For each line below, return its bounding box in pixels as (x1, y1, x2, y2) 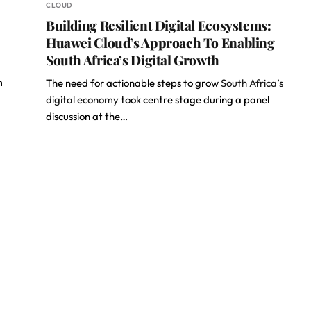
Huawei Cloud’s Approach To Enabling (46, 33, 275, 51)
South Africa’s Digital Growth (46, 51, 219, 69)
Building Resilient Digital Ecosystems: (46, 16, 271, 34)
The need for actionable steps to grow (46, 76, 221, 90)
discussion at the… (46, 110, 128, 123)
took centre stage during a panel (119, 93, 269, 106)
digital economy (46, 93, 119, 106)
